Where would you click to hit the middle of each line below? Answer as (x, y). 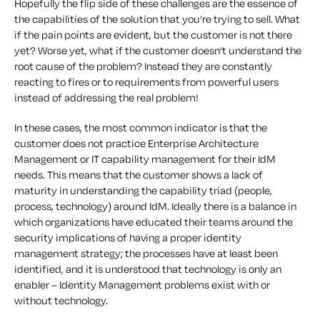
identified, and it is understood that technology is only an (148, 269)
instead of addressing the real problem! (106, 97)
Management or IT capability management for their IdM (145, 159)
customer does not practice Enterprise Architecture (136, 143)
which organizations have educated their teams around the (154, 222)
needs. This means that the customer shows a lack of (139, 175)
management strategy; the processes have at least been (146, 253)
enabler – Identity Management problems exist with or (142, 285)
